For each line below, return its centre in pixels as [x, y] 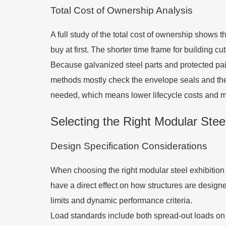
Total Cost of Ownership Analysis [122, 10]
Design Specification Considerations [129, 146]
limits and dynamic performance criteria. [121, 201]
